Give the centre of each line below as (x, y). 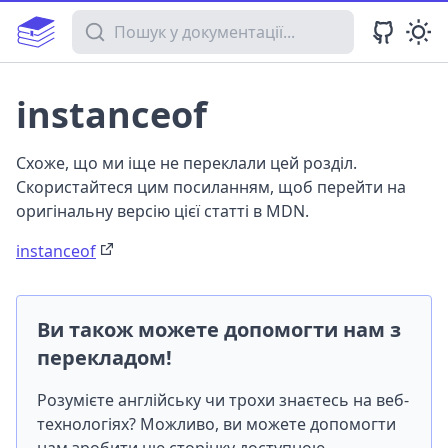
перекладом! (104, 357)
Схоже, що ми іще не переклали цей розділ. (186, 163)
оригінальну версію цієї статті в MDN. (162, 211)
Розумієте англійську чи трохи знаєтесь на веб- (223, 400)
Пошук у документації (155, 21)
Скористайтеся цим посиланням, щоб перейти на (211, 187)
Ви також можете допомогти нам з (219, 329)
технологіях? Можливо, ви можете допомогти (216, 424)
